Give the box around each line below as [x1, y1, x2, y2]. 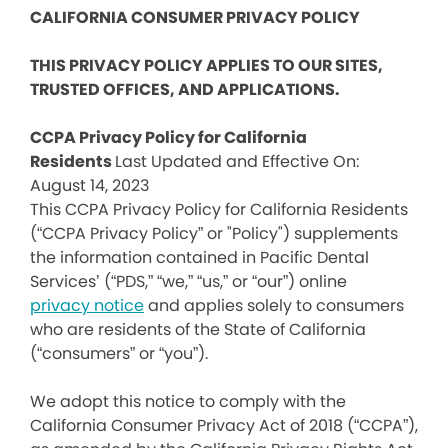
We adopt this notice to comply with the [30, 390, 346, 413]
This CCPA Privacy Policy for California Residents [30, 198, 408, 221]
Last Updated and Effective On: [115, 150, 359, 173]
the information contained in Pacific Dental [30, 246, 369, 269]
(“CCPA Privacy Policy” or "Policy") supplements [30, 222, 398, 245]
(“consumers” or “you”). [30, 342, 208, 365]
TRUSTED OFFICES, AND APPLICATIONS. [30, 78, 340, 101]
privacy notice [30, 294, 144, 317]
